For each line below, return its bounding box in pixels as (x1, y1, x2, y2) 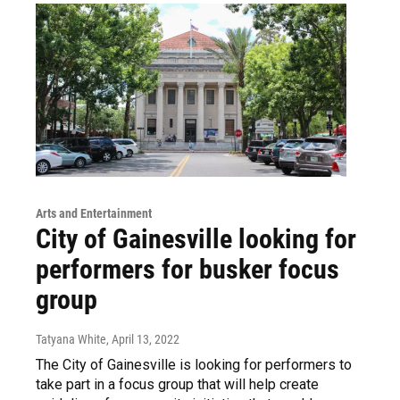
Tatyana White (36, 331, 106, 346)
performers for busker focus (36, 253, 339, 285)
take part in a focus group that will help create (36, 375, 319, 393)
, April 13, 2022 (106, 331, 179, 346)
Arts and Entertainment (36, 205, 152, 221)
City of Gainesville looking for (36, 222, 356, 254)
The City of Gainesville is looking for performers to (36, 355, 352, 373)
